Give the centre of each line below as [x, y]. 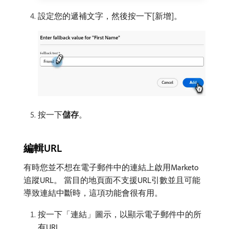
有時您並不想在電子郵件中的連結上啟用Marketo [111, 167]
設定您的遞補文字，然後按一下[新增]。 [110, 16]
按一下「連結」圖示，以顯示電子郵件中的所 [120, 214]
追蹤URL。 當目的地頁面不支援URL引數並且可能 [112, 180]
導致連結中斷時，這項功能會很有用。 [93, 193]
